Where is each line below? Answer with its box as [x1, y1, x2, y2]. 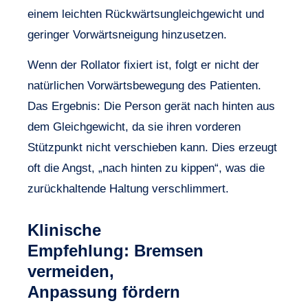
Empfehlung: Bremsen [27, 241, 203, 260]
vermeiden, [27, 261, 114, 280]
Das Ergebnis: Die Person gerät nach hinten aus [27, 99, 275, 113]
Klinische [27, 220, 101, 239]
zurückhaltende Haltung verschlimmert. [27, 181, 229, 195]
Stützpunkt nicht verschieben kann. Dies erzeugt [27, 140, 277, 154]
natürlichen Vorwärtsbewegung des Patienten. [27, 78, 261, 92]
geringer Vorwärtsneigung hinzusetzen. [27, 27, 227, 41]
